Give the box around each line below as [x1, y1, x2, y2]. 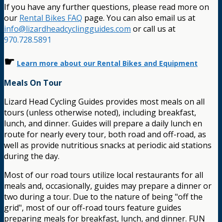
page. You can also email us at [82, 12, 195, 24]
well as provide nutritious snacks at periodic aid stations [4, 140, 212, 151]
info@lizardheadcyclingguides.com [4, 23, 131, 35]
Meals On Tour [4, 77, 62, 89]
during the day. [4, 151, 59, 162]
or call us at [131, 23, 175, 35]
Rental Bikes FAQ [19, 12, 82, 24]
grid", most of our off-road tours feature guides [4, 202, 181, 214]
